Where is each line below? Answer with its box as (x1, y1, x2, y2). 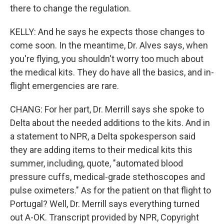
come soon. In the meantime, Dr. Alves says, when (10, 40, 208, 50)
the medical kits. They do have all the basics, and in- (10, 67, 214, 77)
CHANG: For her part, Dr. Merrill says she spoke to (10, 104, 204, 114)
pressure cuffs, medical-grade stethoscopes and (10, 171, 205, 182)
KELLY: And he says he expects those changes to (10, 26, 204, 37)
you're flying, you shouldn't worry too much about (10, 53, 203, 64)
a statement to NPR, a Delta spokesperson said (10, 131, 195, 141)
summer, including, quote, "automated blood (10, 158, 183, 168)
